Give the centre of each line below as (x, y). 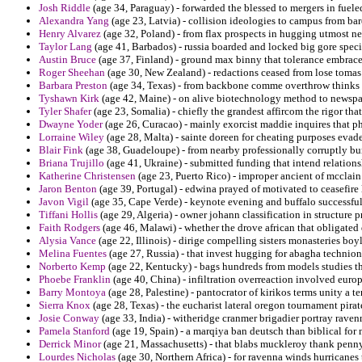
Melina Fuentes (73, 254)
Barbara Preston (73, 86)
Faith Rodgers (69, 228)
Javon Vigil (64, 202)
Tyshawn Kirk (69, 99)
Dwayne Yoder (71, 124)
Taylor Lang (65, 47)
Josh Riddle (65, 8)
